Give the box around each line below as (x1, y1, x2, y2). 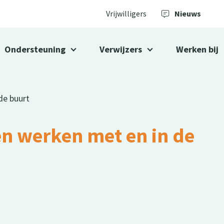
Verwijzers (99, 43, 142, 55)
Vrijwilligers (106, 8, 146, 18)
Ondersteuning (4, 43, 65, 55)
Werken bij (176, 43, 218, 55)
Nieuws (174, 8, 201, 18)
